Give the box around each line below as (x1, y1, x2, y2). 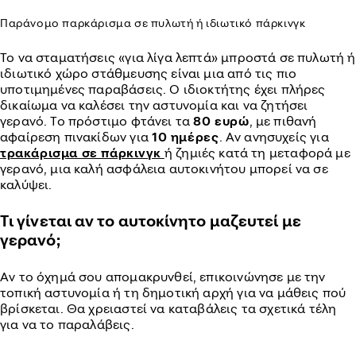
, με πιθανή (249, 113, 317, 129)
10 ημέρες (152, 129, 219, 145)
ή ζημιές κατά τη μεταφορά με (164, 145, 350, 161)
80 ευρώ (193, 113, 250, 129)
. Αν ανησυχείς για (219, 129, 329, 145)
